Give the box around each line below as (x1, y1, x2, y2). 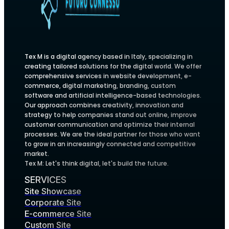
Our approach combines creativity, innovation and (25, 101, 184, 110)
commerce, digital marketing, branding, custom (25, 81, 176, 90)
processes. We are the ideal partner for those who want (25, 130, 200, 139)
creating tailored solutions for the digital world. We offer (25, 62, 201, 71)
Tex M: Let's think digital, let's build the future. (25, 159, 169, 168)
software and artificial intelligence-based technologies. (25, 91, 201, 100)
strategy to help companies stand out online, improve (25, 110, 197, 120)
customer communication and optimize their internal (25, 120, 195, 129)
